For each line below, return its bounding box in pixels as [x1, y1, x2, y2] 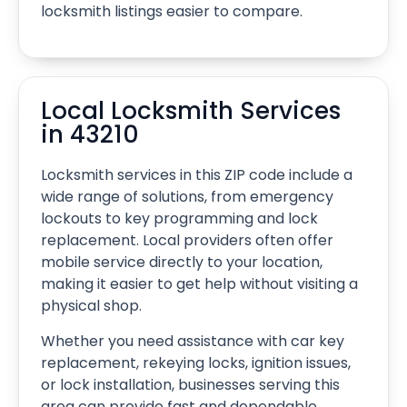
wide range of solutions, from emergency [41, 186, 333, 208]
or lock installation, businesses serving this [41, 373, 340, 395]
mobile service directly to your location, [41, 252, 323, 273]
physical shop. [41, 295, 142, 317]
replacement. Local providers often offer [41, 230, 333, 252]
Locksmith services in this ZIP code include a [41, 164, 352, 186]
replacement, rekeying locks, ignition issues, [41, 352, 351, 373]
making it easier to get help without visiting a [41, 273, 358, 295]
